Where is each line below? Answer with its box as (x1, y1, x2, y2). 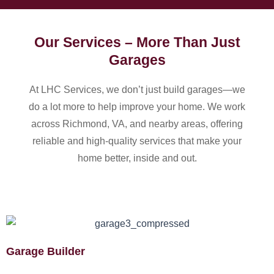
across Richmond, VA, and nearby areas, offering (31, 119, 243, 129)
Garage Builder (6, 244, 85, 257)
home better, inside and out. (77, 153, 197, 163)
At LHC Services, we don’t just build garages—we (29, 84, 245, 95)
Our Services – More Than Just (34, 34, 240, 50)
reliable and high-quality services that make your (32, 136, 242, 146)
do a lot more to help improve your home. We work (29, 102, 245, 112)
